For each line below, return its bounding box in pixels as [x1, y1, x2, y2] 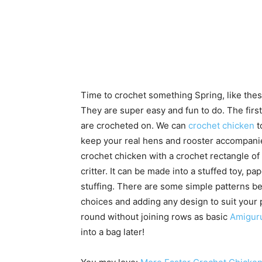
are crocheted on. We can [81, 120, 188, 131]
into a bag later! [81, 226, 144, 237]
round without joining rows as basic [81, 211, 230, 222]
